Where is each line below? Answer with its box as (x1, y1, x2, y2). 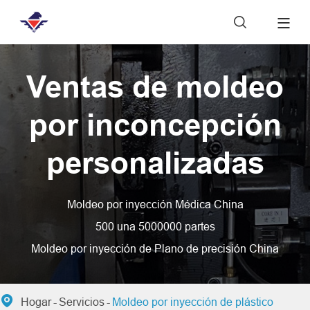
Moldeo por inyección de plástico (112, 295, 273, 309)
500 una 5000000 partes (95, 220, 215, 233)
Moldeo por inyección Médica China (66, 198, 244, 211)
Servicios (59, 295, 104, 309)
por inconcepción (28, 108, 282, 144)
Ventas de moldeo (26, 70, 284, 106)
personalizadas (46, 146, 264, 182)
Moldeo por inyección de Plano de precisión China (31, 242, 279, 255)
